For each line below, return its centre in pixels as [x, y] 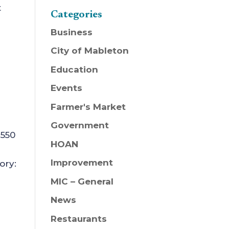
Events [66, 88]
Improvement [82, 163]
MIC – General [82, 181]
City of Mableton [89, 51]
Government [79, 125]
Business [71, 32]
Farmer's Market [88, 107]
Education [74, 69]
